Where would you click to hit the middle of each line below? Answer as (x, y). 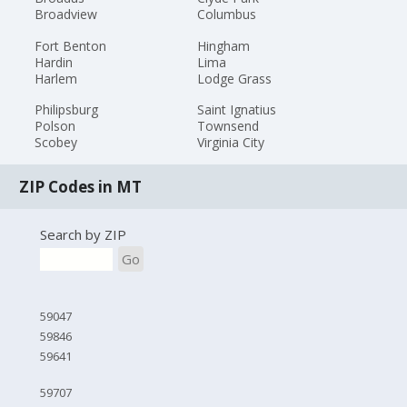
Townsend (228, 126)
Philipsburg (67, 110)
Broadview (66, 14)
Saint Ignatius (236, 110)
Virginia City (230, 143)
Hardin (54, 62)
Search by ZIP (83, 234)
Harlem (56, 78)
